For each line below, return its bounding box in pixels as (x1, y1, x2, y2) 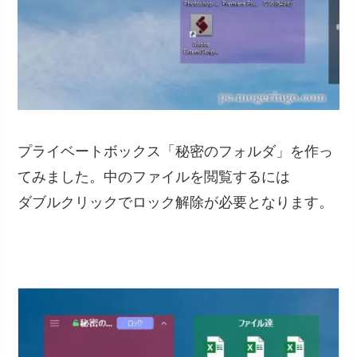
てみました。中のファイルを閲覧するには (18, 168, 291, 185)
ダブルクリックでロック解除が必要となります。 (18, 194, 334, 210)
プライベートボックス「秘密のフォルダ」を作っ (18, 143, 334, 159)
